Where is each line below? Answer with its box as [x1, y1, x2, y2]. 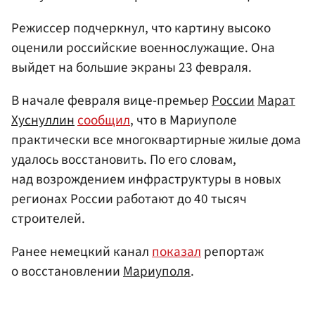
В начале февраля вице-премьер [11, 90, 212, 110]
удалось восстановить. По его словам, [11, 149, 236, 169]
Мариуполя [123, 262, 191, 282]
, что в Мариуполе [130, 110, 237, 130]
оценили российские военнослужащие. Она [11, 37, 275, 58]
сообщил [77, 110, 130, 130]
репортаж [201, 242, 264, 262]
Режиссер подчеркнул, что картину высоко [11, 18, 271, 38]
